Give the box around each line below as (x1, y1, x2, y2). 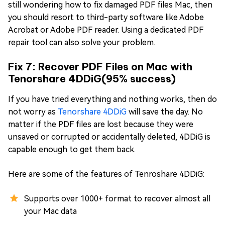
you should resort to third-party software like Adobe (8, 12, 204, 22)
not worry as (8, 106, 58, 117)
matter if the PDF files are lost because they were (8, 119, 193, 129)
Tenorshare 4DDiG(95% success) (8, 72, 176, 85)
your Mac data (24, 206, 77, 216)
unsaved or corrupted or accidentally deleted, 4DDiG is (8, 132, 210, 142)
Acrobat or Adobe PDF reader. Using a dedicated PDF (8, 25, 203, 35)
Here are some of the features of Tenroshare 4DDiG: (8, 169, 204, 179)
